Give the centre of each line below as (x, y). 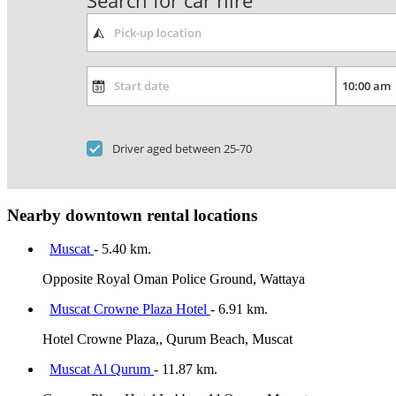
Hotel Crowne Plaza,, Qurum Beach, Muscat (168, 339)
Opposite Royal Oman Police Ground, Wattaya (174, 279)
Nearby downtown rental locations (132, 215)
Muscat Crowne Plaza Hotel (130, 309)
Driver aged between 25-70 (183, 148)
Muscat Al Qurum (102, 369)
